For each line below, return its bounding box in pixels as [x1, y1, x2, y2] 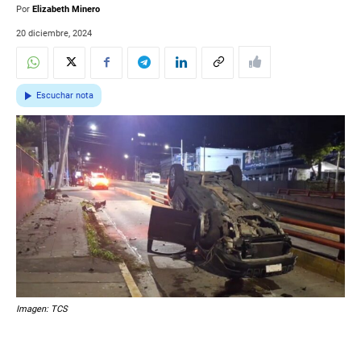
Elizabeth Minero [32, 4, 100, 15]
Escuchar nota [36, 90, 93, 102]
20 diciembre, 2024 [16, 28, 92, 39]
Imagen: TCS [16, 304, 68, 315]
